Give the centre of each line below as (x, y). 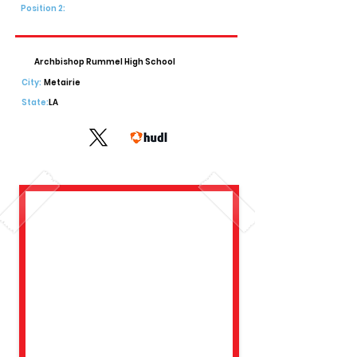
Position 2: (43, 8)
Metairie (62, 82)
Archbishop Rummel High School (105, 62)
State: (35, 102)
